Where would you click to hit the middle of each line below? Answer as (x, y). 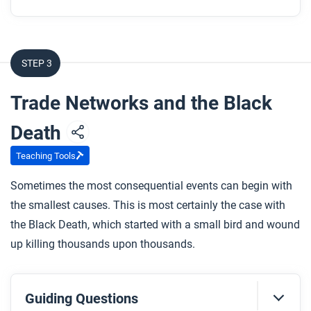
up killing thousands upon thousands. (103, 244)
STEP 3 (37, 63)
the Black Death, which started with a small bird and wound (155, 225)
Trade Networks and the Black (141, 103)
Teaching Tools (46, 155)
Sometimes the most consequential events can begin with (151, 186)
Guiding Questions (82, 299)
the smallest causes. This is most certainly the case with (148, 205)
